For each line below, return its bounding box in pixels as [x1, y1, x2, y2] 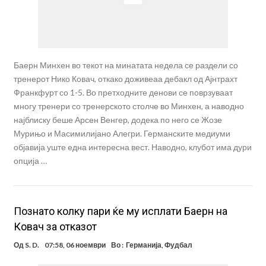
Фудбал [164, 240, 192, 250]
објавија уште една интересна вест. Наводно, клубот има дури [13, 142, 252, 153]
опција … [13, 156, 47, 166]
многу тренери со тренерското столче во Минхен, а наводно [13, 101, 244, 112]
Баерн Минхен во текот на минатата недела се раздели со [13, 60, 238, 71]
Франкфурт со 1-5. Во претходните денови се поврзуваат [13, 87, 233, 98]
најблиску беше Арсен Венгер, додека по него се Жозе [13, 115, 222, 125]
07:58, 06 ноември [44, 240, 106, 250]
